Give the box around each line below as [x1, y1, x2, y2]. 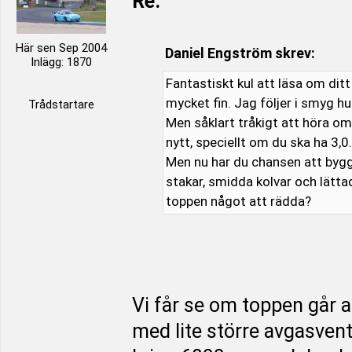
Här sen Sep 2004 [16, 41, 107, 55]
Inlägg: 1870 [31, 55, 92, 69]
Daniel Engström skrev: [164, 45, 315, 61]
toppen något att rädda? [165, 193, 311, 209]
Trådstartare [28, 97, 94, 112]
